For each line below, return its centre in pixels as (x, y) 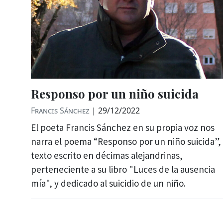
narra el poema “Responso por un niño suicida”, (126, 142)
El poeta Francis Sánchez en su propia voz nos (123, 128)
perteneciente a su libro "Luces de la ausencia (123, 169)
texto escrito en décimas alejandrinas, (107, 156)
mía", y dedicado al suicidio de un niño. (108, 183)
